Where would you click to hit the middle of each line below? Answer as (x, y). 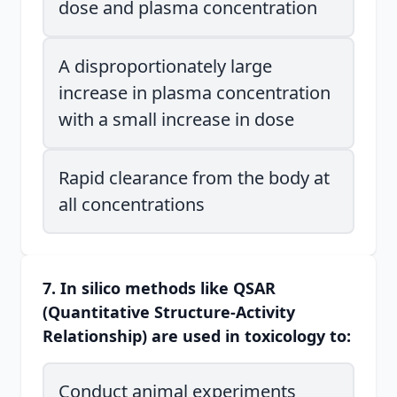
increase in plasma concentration (195, 93)
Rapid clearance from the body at (194, 178)
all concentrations (132, 204)
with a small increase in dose (176, 119)
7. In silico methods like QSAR (159, 288)
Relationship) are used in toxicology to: (197, 336)
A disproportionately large (165, 66)
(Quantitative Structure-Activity (169, 312)
